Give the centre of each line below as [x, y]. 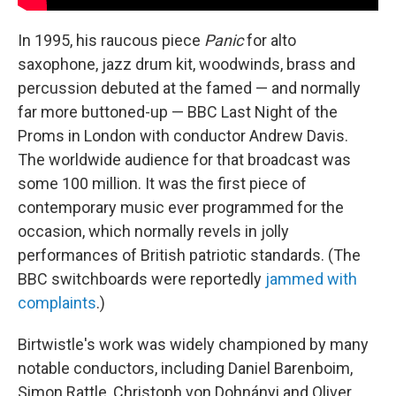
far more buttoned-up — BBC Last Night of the [178, 111]
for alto [271, 40]
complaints [57, 302]
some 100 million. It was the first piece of [162, 183]
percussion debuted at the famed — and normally [189, 88]
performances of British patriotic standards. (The [189, 255]
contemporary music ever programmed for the [181, 207]
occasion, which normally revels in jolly [153, 231]
